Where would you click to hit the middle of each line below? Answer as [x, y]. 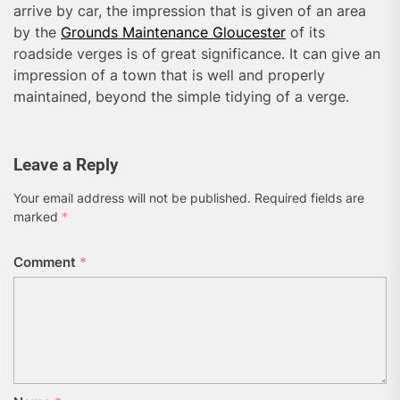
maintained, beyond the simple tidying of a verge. [181, 97]
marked [37, 217]
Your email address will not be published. [132, 198]
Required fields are [309, 198]
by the [37, 33]
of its [305, 33]
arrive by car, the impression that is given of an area [190, 11]
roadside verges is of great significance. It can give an [197, 54]
